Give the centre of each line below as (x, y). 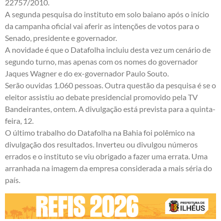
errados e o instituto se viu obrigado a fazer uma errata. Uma (106, 156)
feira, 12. (19, 121)
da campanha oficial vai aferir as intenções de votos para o (102, 26)
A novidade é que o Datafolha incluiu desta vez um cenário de (108, 50)
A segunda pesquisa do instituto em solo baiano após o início (107, 14)
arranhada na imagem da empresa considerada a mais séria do (109, 168)
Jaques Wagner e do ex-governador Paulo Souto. (87, 74)
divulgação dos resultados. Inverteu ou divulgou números (101, 145)
